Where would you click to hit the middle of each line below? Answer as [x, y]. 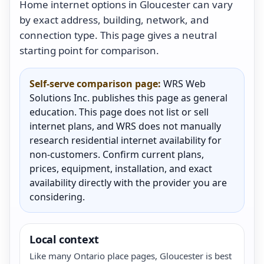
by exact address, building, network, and [114, 19]
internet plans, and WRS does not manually [125, 126]
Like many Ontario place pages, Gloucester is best [131, 255]
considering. [57, 197]
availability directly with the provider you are [128, 182]
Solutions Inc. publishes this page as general [128, 98]
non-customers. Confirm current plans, [117, 154]
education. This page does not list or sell [119, 112]
